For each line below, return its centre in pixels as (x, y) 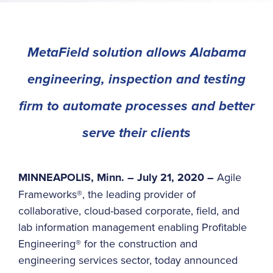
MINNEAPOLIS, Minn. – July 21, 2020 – (116, 177)
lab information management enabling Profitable (133, 227)
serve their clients (136, 133)
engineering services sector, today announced (128, 260)
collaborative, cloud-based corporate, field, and (129, 210)
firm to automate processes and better (136, 106)
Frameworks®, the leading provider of (107, 194)
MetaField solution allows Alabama (136, 53)
